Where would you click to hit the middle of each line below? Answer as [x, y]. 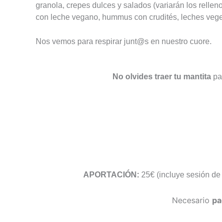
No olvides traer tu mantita [162, 76]
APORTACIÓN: [111, 175]
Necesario [192, 200]
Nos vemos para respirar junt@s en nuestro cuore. [124, 42]
